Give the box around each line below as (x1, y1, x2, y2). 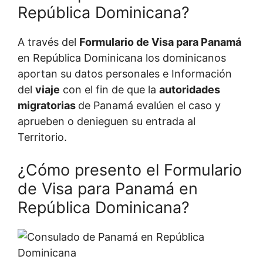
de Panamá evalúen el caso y (78, 99, 221, 112)
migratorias (18, 99, 78, 112)
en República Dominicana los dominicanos (18, 51, 226, 64)
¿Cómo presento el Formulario (18, 160, 242, 180)
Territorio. (18, 130, 67, 143)
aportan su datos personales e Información (18, 67, 232, 80)
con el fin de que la (60, 83, 159, 96)
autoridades (159, 83, 220, 96)
